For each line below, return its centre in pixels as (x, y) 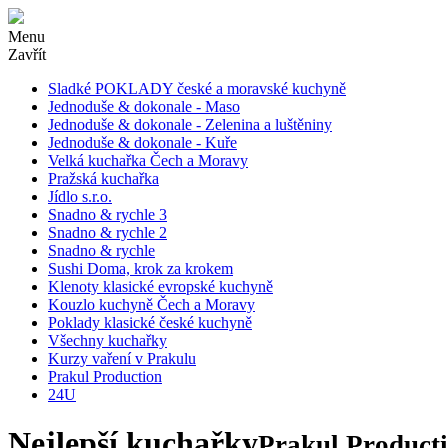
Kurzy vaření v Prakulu (122, 358)
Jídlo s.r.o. (80, 196)
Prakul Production (105, 376)
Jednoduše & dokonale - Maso (144, 106)
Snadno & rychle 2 (107, 232)
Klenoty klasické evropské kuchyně (160, 286)
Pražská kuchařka (103, 178)
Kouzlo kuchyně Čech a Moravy (151, 304)
